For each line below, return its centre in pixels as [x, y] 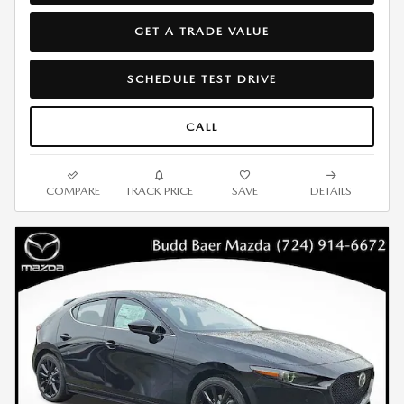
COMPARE [73, 191]
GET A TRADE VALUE [202, 32]
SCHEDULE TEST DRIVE [202, 78]
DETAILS [331, 191]
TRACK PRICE [159, 191]
